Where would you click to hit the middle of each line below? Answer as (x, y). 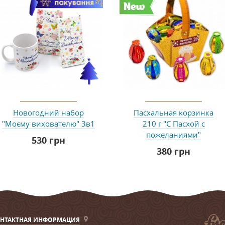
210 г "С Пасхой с (174, 124)
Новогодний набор (48, 113)
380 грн (174, 151)
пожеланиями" (174, 135)
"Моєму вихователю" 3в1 (48, 124)
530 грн (48, 140)
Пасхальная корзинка (174, 113)
